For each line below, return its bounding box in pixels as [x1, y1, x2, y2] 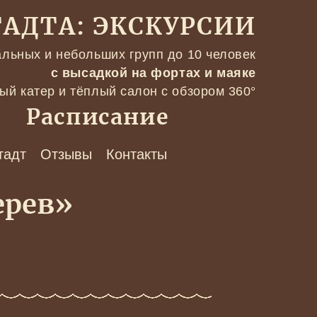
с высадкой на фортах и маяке [50, 66, 256, 80]
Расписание [25, 107, 169, 129]
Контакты [105, 146, 167, 162]
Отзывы [40, 146, 92, 162]
